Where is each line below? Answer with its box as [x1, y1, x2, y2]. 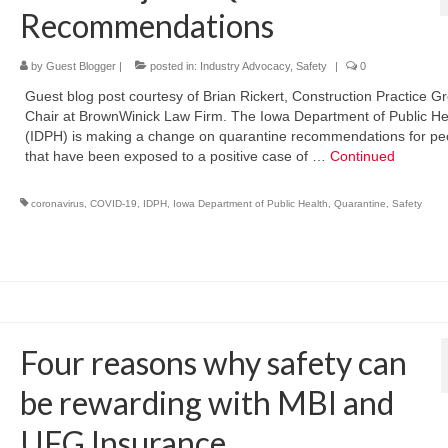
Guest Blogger [45, 60, 116, 73]
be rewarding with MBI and [19, 383, 394, 423]
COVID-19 [89, 198, 137, 210]
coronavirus [30, 198, 84, 210]
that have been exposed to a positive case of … [24, 148, 330, 165]
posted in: [146, 60, 200, 73]
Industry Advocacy [199, 60, 290, 73]
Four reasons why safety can [19, 343, 407, 383]
